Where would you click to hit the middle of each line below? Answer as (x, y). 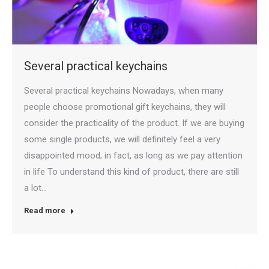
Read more (45, 211)
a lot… (35, 188)
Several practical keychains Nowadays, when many (124, 91)
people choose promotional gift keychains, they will (125, 107)
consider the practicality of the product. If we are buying (134, 123)
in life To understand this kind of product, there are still (131, 172)
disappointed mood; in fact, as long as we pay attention (133, 156)
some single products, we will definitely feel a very (122, 140)
